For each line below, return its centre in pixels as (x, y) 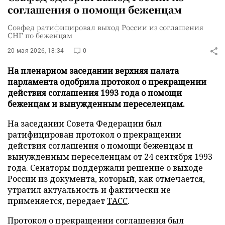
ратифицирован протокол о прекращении (94, 135)
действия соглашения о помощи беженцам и (100, 146)
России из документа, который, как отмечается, (106, 179)
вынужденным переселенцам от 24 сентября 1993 (110, 157)
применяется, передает (57, 201)
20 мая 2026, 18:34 (36, 51)
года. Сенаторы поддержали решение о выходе (105, 168)
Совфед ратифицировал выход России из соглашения (105, 27)
